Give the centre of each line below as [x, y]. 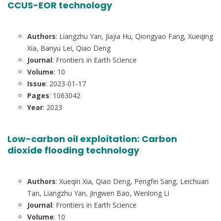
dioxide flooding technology [73, 150]
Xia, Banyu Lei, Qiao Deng [69, 48]
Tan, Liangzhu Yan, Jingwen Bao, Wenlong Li [98, 193]
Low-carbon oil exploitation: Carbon [92, 139]
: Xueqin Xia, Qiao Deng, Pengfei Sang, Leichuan [132, 182]
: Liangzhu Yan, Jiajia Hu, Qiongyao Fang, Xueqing [134, 36]
